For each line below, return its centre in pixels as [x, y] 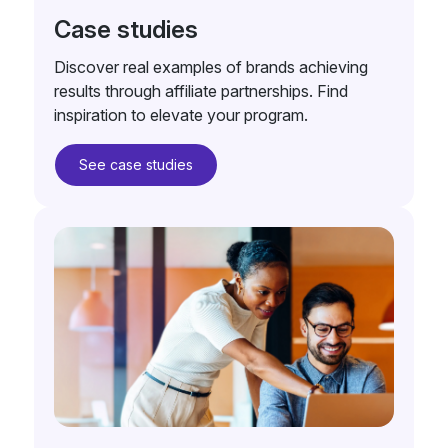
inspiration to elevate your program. [180, 114]
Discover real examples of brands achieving [210, 66]
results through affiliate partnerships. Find [200, 90]
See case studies [135, 164]
